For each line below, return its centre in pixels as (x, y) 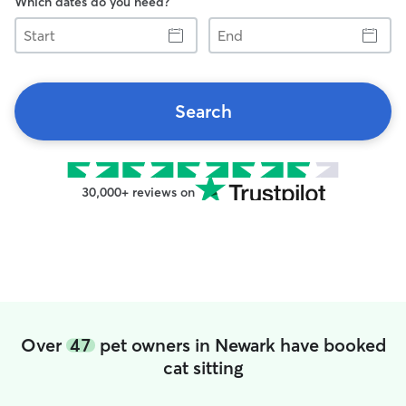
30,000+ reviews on (138, 192)
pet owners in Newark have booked (240, 345)
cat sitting (203, 367)
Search (203, 111)
